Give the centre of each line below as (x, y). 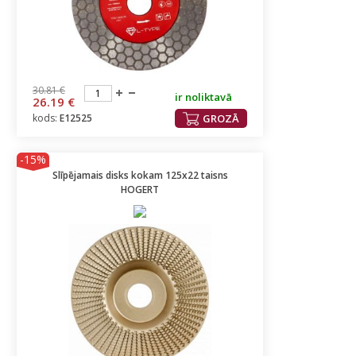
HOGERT (140, 190)
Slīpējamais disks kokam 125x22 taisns (140, 175)
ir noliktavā (203, 97)
